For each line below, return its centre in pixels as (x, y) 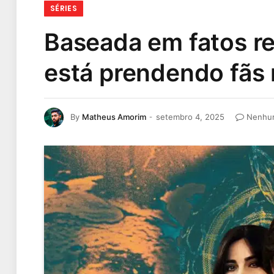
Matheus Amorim (114, 117)
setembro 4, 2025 (190, 117)
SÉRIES (64, 8)
